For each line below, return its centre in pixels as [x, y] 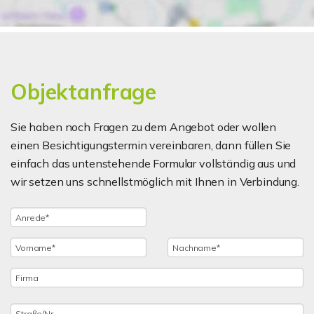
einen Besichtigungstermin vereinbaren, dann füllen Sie [151, 145]
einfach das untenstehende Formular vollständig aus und [153, 163]
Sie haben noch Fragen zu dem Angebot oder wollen [144, 127]
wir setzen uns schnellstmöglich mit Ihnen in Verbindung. [155, 182]
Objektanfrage [84, 92]
